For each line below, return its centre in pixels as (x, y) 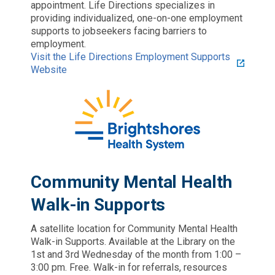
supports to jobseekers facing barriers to (119, 31)
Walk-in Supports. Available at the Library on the (133, 241)
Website (49, 69)
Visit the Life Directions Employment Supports (130, 56)
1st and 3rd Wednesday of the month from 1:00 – (136, 254)
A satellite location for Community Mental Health (134, 228)
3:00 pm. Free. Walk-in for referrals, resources (129, 267)
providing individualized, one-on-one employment (137, 18)
